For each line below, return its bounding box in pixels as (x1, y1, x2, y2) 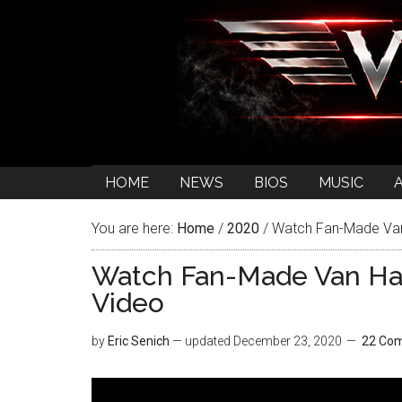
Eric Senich (108, 334, 170, 348)
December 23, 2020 (233, 334, 342, 348)
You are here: (92, 220, 177, 237)
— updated (170, 334, 233, 348)
